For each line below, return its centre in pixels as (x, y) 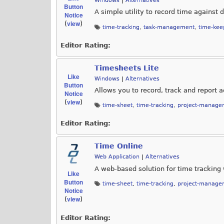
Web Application (117, 157)
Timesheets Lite (127, 68)
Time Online (119, 146)
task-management (169, 27)
